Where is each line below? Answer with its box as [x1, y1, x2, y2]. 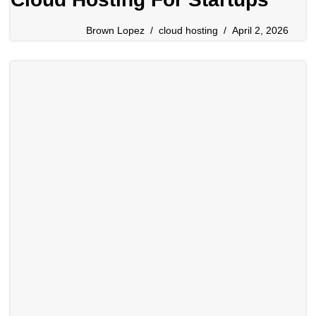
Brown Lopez [86, 25, 145, 37]
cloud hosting [159, 25, 218, 37]
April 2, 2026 [232, 25, 288, 37]
